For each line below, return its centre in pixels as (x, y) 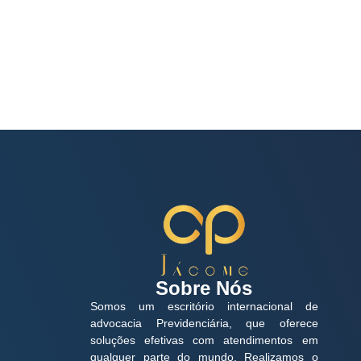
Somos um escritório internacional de (204, 307)
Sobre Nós (204, 288)
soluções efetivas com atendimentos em (204, 340)
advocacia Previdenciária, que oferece (204, 324)
